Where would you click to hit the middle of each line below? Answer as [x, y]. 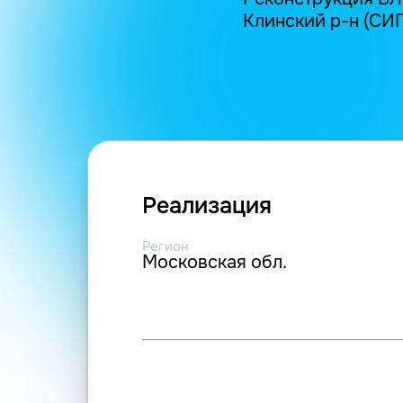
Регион [166, 246]
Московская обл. [215, 262]
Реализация [207, 206]
